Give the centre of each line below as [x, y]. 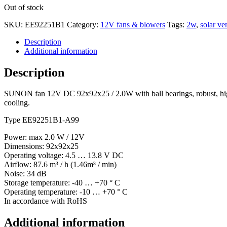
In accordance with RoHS [46, 201]
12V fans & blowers [133, 24]
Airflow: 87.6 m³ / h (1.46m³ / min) [60, 165]
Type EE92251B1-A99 [42, 120]
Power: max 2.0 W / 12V [44, 137]
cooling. [17, 103]
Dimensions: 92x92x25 [41, 146]
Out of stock [24, 7]
